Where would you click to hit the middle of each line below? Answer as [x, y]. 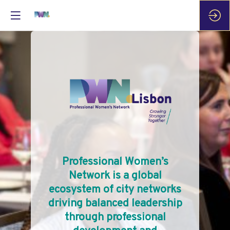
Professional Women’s [115, 162]
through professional [115, 218]
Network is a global [115, 176]
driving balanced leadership [115, 204]
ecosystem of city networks [115, 190]
